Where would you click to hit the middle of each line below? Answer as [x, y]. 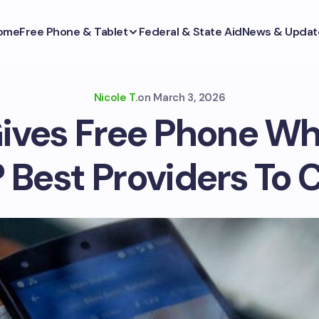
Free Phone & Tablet [74, 31]
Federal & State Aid [190, 31]
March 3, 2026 [189, 98]
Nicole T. [115, 98]
